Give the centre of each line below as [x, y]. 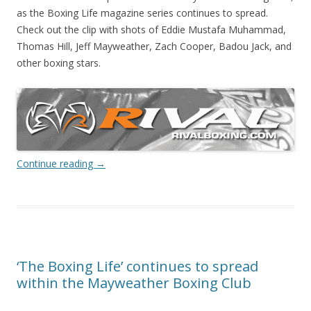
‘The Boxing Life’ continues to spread [137, 266]
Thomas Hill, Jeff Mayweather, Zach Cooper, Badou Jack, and [154, 47]
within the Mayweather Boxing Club [134, 283]
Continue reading [56, 163]
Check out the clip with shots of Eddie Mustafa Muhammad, [151, 30]
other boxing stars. [59, 63]
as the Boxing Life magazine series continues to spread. [142, 13]
